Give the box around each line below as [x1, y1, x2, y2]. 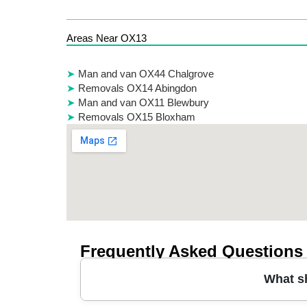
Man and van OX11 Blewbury [78, 96, 209, 108]
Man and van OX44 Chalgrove [78, 67, 214, 79]
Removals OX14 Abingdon [78, 82, 197, 94]
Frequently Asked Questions [80, 241, 303, 260]
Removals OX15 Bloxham [78, 110, 195, 123]
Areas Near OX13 [66, 32, 147, 44]
